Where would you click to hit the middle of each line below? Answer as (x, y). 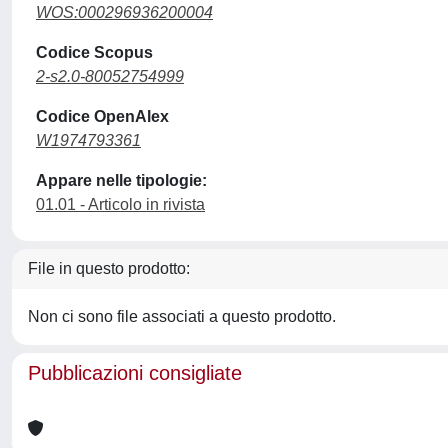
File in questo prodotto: (109, 268)
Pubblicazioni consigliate (135, 373)
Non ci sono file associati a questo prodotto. (182, 316)
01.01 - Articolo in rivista (120, 204)
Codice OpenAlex (102, 116)
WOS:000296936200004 (124, 12)
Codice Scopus (94, 52)
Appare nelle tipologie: (121, 180)
